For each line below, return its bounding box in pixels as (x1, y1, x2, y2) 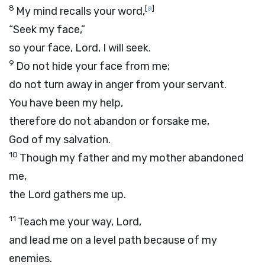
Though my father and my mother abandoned (20, 151, 244, 164)
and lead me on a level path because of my (9, 234, 217, 247)
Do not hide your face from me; (16, 60, 170, 73)
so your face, (9, 41, 75, 54)
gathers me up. (51, 188, 126, 201)
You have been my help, (9, 96, 123, 109)
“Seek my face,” (9, 23, 85, 36)
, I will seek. (98, 41, 151, 54)
